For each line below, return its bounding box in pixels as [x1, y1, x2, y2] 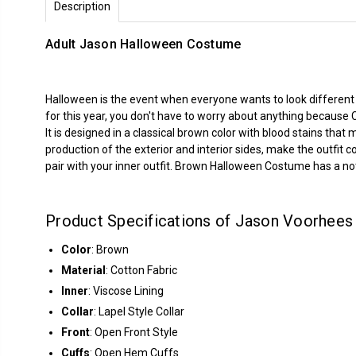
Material [61, 264, 106, 277]
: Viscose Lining [88, 284, 164, 297]
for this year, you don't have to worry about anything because [45, 110, 351, 122]
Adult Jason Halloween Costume [45, 37, 242, 52]
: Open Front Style [90, 326, 178, 339]
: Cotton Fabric [106, 264, 177, 277]
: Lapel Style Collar [94, 305, 184, 318]
